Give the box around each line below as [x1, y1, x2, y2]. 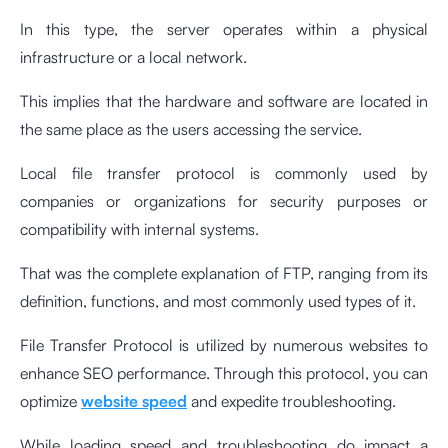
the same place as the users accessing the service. [20, 119, 362, 140]
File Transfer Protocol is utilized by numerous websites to [20, 335, 428, 356]
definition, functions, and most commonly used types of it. [20, 291, 420, 312]
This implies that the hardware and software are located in [20, 91, 428, 112]
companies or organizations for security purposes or [20, 191, 428, 212]
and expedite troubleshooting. [187, 391, 396, 412]
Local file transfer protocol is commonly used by [20, 163, 428, 184]
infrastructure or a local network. [20, 47, 247, 68]
